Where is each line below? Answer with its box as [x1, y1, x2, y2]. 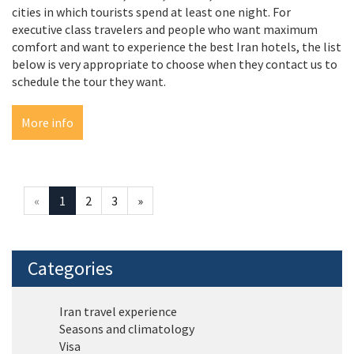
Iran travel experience [59, 303, 177, 320]
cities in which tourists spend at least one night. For [12, 4, 291, 21]
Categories [28, 256, 113, 281]
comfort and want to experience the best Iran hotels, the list [12, 39, 341, 55]
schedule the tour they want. [12, 73, 166, 90]
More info [21, 115, 73, 131]
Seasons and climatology [59, 321, 194, 337]
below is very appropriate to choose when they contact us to [12, 56, 337, 73]
